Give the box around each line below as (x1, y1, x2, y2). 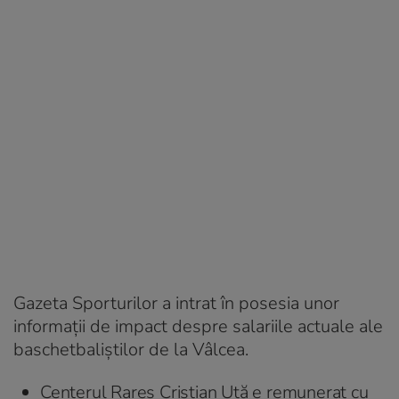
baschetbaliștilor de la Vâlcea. (13, 337, 253, 362)
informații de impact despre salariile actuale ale (13, 313, 383, 338)
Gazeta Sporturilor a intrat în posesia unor (13, 290, 339, 315)
